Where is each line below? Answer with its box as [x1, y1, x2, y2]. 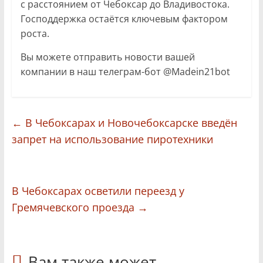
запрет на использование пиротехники [11, 131, 213, 146]
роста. [20, 26, 49, 40]
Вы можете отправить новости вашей [20, 50, 195, 63]
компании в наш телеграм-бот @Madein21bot [20, 65, 230, 78]
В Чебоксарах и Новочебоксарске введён [22, 115, 237, 130]
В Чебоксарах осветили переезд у [11, 183, 184, 198]
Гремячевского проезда [11, 200, 137, 214]
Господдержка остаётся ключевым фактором [20, 12, 228, 25]
